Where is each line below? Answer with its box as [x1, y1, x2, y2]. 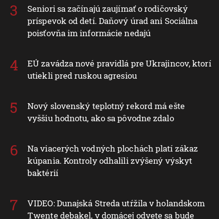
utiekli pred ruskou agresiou [27, 69, 137, 81]
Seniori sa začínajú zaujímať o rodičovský [27, 2, 188, 14]
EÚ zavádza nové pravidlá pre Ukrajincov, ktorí [27, 57, 211, 69]
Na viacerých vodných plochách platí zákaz [27, 142, 198, 154]
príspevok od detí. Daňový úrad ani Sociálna [27, 15, 198, 26]
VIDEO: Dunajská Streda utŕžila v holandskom [27, 197, 205, 209]
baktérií [27, 167, 58, 178]
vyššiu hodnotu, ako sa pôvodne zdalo [27, 112, 174, 124]
